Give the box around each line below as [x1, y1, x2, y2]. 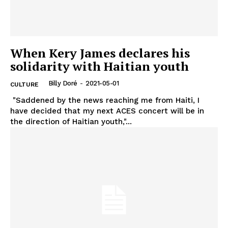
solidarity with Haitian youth [10, 58, 189, 74]
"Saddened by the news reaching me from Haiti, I [10, 95, 199, 105]
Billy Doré [48, 79, 77, 87]
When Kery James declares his [10, 44, 190, 61]
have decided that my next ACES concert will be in [10, 106, 204, 116]
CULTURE [10, 80, 39, 88]
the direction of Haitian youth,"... [10, 117, 132, 126]
